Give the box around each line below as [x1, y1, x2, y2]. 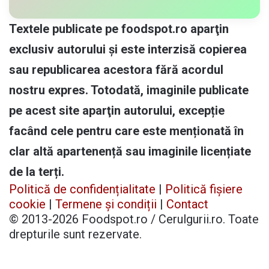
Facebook [9, 241, 62, 256]
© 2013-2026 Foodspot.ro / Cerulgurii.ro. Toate [9, 211, 259, 226]
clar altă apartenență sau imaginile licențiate [9, 144, 251, 159]
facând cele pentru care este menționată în [9, 123, 244, 138]
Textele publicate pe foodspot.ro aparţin [9, 21, 229, 36]
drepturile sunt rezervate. [9, 226, 142, 241]
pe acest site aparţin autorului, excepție [9, 103, 225, 118]
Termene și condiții [55, 196, 157, 211]
